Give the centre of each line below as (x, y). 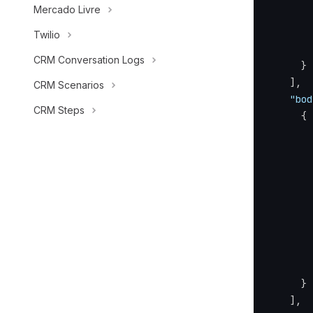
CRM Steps (59, 110)
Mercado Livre (67, 9)
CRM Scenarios (69, 85)
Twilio (47, 35)
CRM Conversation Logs (89, 60)
